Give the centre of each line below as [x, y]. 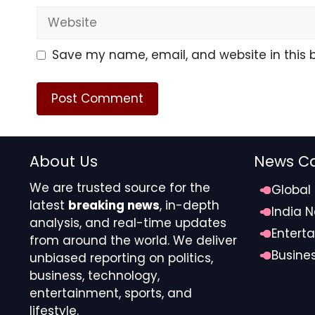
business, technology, [95, 275]
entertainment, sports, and [111, 293]
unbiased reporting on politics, [121, 258]
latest [49, 205]
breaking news [114, 205]
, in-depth [189, 205]
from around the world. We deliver [133, 240]
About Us [64, 161]
